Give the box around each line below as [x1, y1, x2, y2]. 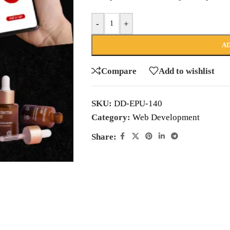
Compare [101, 66, 137, 76]
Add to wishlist [158, 66, 215, 76]
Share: [91, 131, 117, 142]
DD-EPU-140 [113, 99, 162, 108]
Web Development [132, 112, 200, 122]
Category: [91, 112, 130, 122]
